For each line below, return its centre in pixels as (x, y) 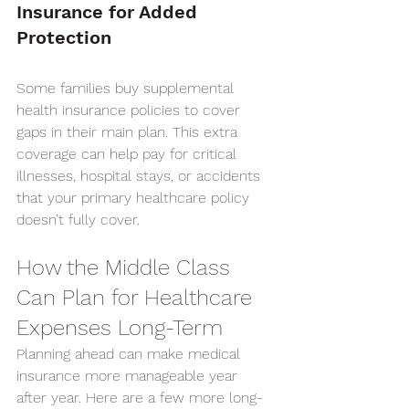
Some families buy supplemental (127, 88)
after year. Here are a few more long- (140, 398)
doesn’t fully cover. (78, 220)
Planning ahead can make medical (131, 354)
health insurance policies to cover (131, 110)
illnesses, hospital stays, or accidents (141, 176)
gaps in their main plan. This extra (129, 132)
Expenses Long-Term (120, 328)
